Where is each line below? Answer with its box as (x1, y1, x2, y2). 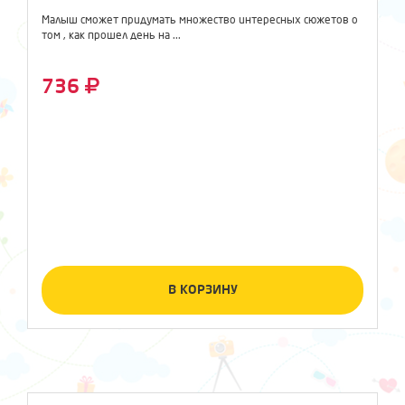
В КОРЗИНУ (167, 283, 238, 297)
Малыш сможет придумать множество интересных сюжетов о (42, 14, 358, 26)
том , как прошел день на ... (42, 30, 181, 42)
